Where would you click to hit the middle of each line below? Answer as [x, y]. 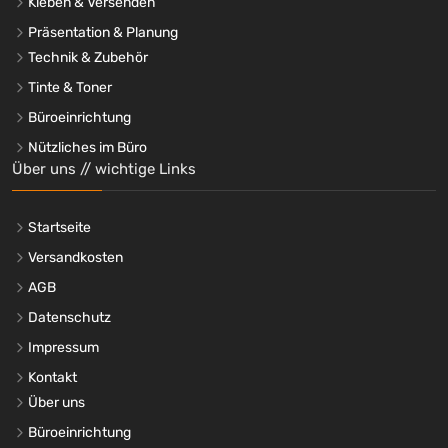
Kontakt [52, 377]
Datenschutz [69, 317]
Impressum [63, 347]
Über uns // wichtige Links [104, 168]
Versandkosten [75, 257]
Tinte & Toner [70, 87]
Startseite [59, 227]
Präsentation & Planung [103, 32]
